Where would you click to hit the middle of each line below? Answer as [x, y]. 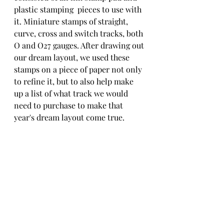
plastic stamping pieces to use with [79, 9]
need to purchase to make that [69, 105]
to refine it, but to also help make [75, 81]
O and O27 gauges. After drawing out [80, 45]
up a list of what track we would [72, 93]
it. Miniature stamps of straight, [72, 21]
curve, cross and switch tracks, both [79, 33]
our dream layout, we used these [73, 57]
